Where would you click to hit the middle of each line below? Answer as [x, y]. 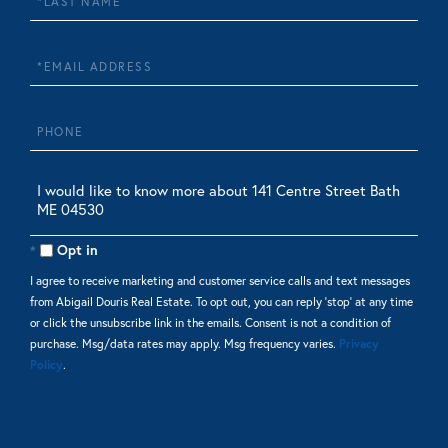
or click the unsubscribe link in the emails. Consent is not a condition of [210, 322]
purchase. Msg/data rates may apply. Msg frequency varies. [184, 343]
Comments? [67, 246]
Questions [62, 188]
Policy [46, 364]
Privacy [359, 343]
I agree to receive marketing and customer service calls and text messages [220, 280]
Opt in [77, 249]
